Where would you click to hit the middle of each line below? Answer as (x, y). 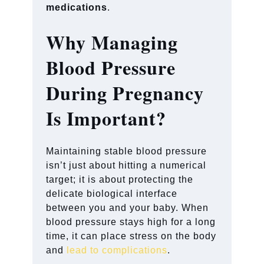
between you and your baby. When (128, 207)
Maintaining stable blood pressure (127, 151)
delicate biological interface (112, 193)
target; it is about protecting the (120, 179)
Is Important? (106, 118)
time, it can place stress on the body (131, 236)
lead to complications (117, 250)
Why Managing (112, 42)
